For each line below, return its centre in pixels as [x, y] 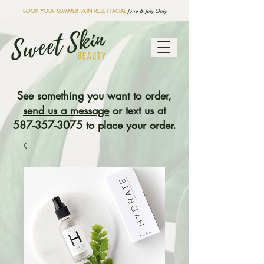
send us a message [66, 110]
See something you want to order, [94, 95]
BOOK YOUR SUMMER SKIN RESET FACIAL [74, 11]
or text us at [137, 110]
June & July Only [146, 11]
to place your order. [129, 125]
